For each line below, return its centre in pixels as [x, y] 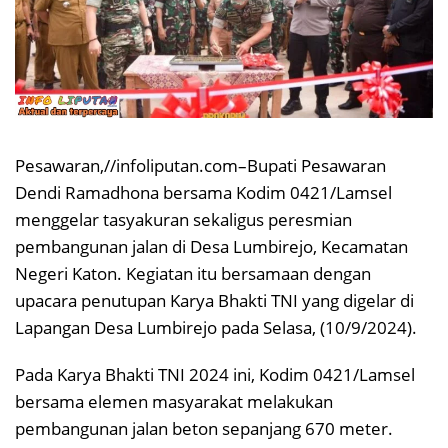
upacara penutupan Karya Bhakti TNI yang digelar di [214, 300]
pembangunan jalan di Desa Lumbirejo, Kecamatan [211, 246]
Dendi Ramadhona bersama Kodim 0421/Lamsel [203, 192]
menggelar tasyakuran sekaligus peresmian [183, 219]
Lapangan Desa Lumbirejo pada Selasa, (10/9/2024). [216, 327]
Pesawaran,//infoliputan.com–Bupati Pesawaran [200, 165]
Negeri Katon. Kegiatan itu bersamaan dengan [193, 273]
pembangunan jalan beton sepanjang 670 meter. [204, 428]
